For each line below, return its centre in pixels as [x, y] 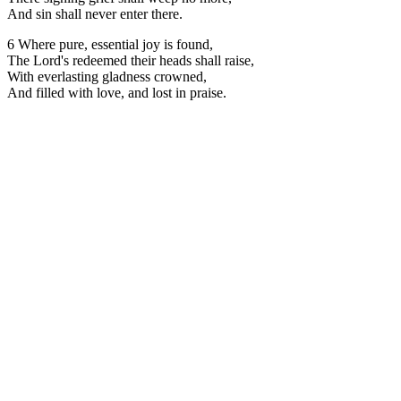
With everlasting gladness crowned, [107, 76]
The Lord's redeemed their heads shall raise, [131, 60]
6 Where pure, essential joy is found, [110, 44]
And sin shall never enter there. [95, 13]
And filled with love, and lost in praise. [117, 92]
